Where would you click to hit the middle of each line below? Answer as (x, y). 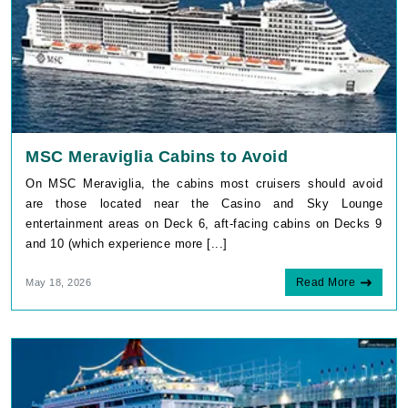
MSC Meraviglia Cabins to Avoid (157, 156)
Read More (325, 282)
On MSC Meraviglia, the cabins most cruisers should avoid (204, 183)
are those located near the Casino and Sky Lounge (204, 203)
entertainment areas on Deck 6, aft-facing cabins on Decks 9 (204, 223)
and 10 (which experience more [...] (127, 243)
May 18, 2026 (58, 282)
